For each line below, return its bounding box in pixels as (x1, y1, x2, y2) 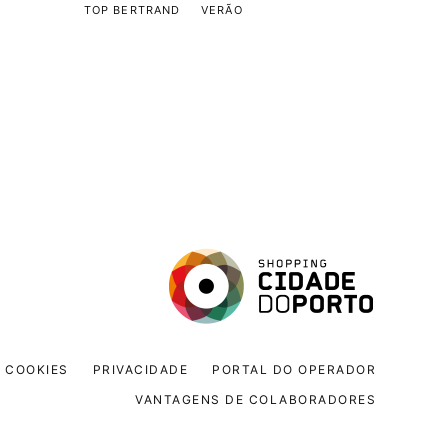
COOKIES (5, 361, 69, 377)
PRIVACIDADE (92, 361, 188, 377)
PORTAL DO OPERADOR (212, 361, 376, 377)
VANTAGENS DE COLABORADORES (135, 392, 376, 407)
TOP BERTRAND (83, 3, 181, 17)
